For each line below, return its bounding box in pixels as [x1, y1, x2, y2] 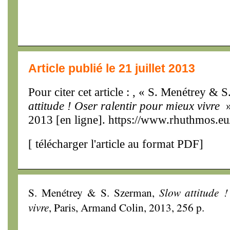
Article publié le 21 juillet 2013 [28, 62, 195, 75]
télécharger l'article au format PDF [32, 137, 199, 150]
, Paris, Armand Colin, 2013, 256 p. [49, 200, 204, 215]
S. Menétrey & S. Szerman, [28, 185, 159, 200]
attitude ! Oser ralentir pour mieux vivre [28, 99, 220, 112]
